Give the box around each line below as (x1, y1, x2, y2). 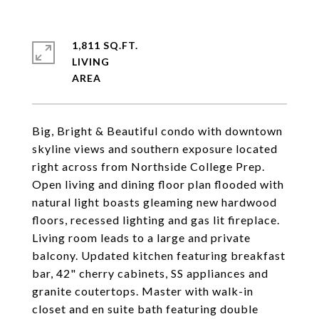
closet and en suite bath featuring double (32, 302, 258, 315)
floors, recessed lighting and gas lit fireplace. (32, 213, 280, 226)
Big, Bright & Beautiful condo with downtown (32, 124, 283, 137)
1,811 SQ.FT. (72, 39, 138, 51)
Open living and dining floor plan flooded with (32, 177, 284, 191)
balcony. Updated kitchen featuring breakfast (32, 249, 286, 262)
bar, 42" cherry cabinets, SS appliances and (32, 266, 268, 280)
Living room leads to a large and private (32, 231, 251, 244)
